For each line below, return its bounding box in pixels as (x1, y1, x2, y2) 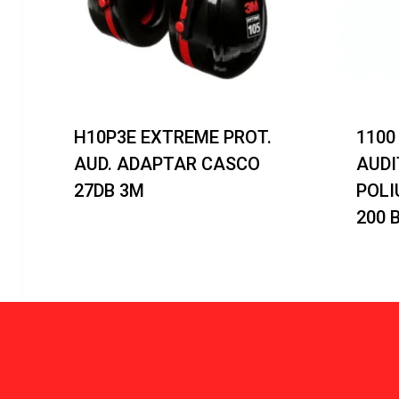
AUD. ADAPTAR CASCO (74, 152, 260, 175)
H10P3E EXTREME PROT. (74, 126, 272, 148)
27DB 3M (74, 179, 144, 201)
